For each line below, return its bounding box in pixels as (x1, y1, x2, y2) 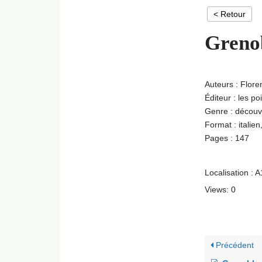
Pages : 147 (205, 133, 249, 143)
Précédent (213, 240, 254, 250)
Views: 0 (205, 185, 236, 194)
